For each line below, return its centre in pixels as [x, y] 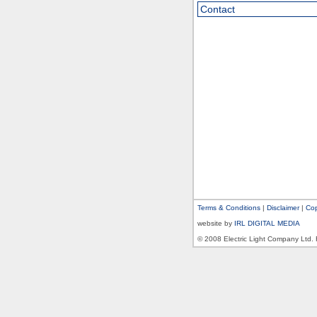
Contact [218, 9]
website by [216, 223]
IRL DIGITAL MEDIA [267, 223]
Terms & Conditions [229, 208]
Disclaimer [283, 208]
